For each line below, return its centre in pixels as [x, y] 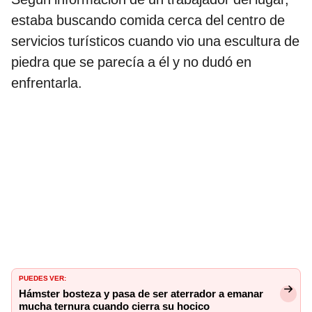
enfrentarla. [47, 83]
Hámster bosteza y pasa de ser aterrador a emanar [141, 294]
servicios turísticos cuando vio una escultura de [155, 41]
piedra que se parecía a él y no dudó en [131, 62]
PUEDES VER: [42, 277]
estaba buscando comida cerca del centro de [148, 21]
